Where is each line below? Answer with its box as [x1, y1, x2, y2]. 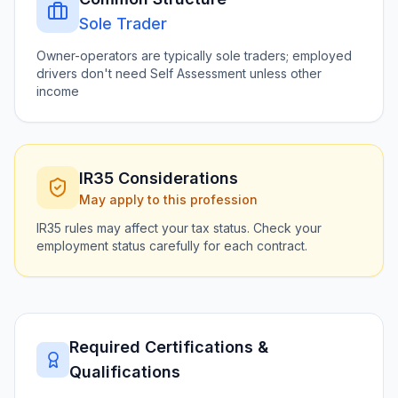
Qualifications [69, 362, 181, 381]
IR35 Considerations [79, 169, 238, 187]
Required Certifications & [69, 338, 269, 356]
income [36, 84, 79, 99]
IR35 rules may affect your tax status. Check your [36, 220, 322, 235]
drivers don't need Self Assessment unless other [36, 66, 322, 81]
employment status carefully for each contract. [36, 238, 307, 253]
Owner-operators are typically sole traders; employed [36, 48, 352, 63]
